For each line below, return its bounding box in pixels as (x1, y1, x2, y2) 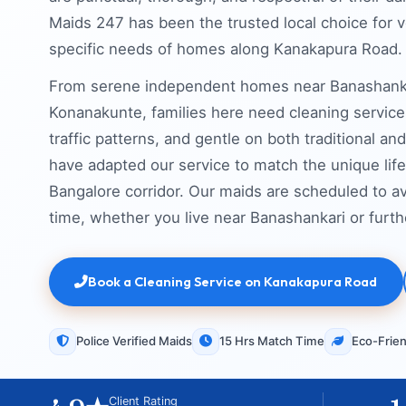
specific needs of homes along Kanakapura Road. (48, 39, 402, 58)
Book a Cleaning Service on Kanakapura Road (88, 273, 378, 291)
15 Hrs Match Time (218, 333, 324, 349)
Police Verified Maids (75, 333, 192, 349)
